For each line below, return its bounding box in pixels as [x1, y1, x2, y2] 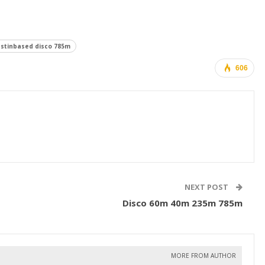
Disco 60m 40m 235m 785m [122, 197, 243, 209]
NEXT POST [184, 182, 230, 192]
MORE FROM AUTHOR [170, 251, 236, 260]
